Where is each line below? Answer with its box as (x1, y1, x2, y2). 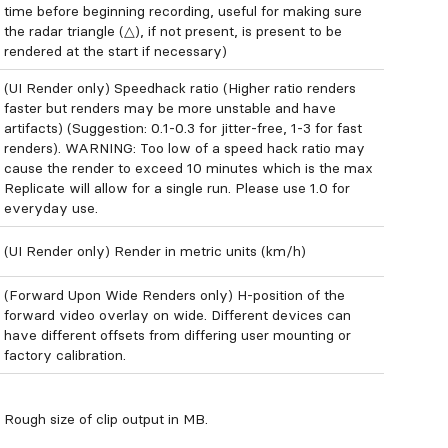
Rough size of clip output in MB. (4, 410, 208, 428)
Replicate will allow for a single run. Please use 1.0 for (4, 179, 350, 197)
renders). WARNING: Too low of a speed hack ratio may (4, 139, 365, 157)
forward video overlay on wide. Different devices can (4, 306, 351, 324)
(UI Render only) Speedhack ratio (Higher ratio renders (4, 79, 356, 97)
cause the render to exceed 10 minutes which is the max (4, 159, 373, 177)
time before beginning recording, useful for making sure (4, 2, 362, 20)
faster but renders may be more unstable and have (4, 99, 336, 117)
